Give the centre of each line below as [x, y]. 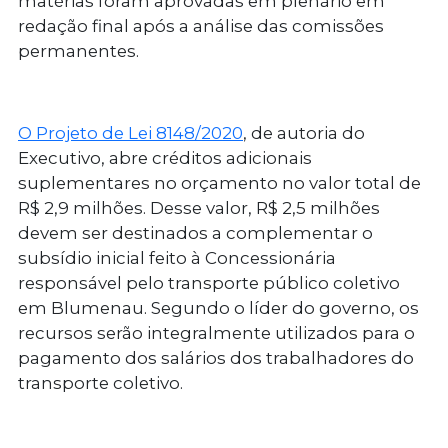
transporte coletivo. [100, 383]
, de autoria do [304, 133]
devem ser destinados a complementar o [195, 233]
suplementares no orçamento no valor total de [219, 183]
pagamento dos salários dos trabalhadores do [216, 358]
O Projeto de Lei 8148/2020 [130, 133]
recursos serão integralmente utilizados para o [216, 333]
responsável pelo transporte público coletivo [209, 283]
